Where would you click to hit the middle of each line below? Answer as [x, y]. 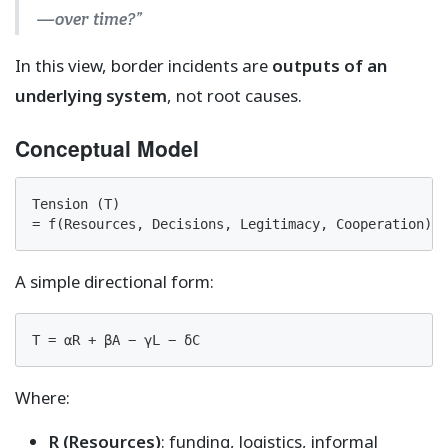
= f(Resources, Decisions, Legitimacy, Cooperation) [232, 223]
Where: [42, 397]
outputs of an [329, 65]
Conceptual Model [107, 147]
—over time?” [89, 18]
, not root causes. [234, 95]
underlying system [91, 95]
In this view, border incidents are [143, 65]
